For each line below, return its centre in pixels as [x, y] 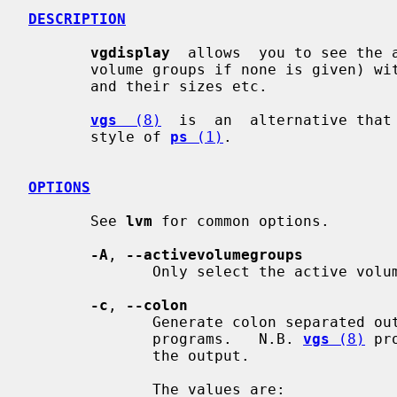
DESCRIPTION [77, 19]
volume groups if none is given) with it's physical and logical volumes [59, 69]
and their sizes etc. [59, 86]
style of [130, 136]
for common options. [241, 221]
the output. [90, 355]
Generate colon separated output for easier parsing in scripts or [90, 322]
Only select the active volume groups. [90, 271]
